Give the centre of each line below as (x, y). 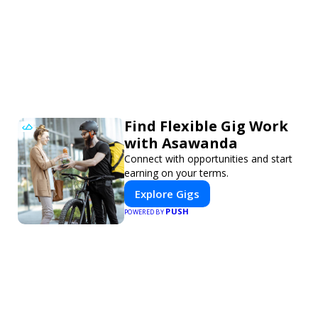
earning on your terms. (176, 172)
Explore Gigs (167, 193)
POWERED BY (145, 212)
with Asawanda (181, 143)
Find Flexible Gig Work (206, 126)
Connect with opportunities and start (208, 158)
